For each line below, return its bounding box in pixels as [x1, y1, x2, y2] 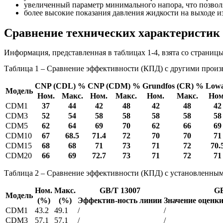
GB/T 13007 [99, 186, 140, 195]
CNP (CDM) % [88, 81, 140, 90]
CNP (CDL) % [35, 81, 86, 90]
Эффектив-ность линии [78, 196, 162, 205]
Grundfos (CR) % [142, 81, 204, 90]
